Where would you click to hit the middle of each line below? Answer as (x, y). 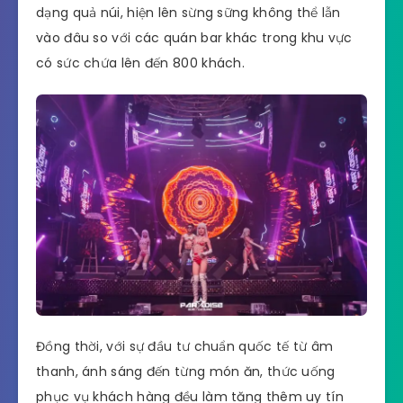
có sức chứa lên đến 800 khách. (143, 63)
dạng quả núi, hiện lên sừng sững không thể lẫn (188, 13)
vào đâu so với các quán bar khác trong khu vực (194, 38)
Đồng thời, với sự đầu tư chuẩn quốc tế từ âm (185, 347)
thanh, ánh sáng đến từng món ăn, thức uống (186, 372)
